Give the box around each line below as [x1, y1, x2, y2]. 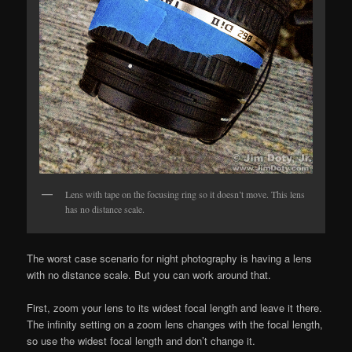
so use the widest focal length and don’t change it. [27, 333, 256, 349]
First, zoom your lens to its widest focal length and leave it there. [27, 300, 323, 316]
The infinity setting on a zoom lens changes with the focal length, [27, 317, 324, 332]
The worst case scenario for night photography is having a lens [27, 251, 313, 266]
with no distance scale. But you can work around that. [27, 267, 272, 283]
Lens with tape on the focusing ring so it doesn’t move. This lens [65, 187, 306, 200]
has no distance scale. [65, 202, 145, 215]
